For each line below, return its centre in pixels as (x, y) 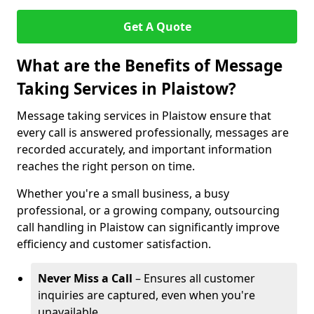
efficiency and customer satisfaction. (114, 244)
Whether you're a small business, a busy (123, 193)
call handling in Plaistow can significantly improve (148, 227)
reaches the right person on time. (106, 166)
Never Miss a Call (85, 278)
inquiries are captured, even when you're (146, 295)
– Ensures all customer (194, 278)
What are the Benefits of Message (150, 66)
